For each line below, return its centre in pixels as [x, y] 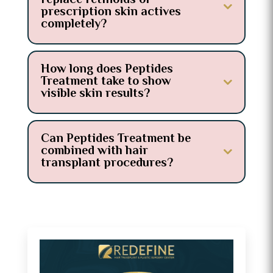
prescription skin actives [111, 12]
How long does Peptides [107, 69]
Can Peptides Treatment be [115, 139]
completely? [73, 24]
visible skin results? [95, 94]
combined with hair [94, 151]
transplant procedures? [107, 163]
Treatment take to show [106, 82]
